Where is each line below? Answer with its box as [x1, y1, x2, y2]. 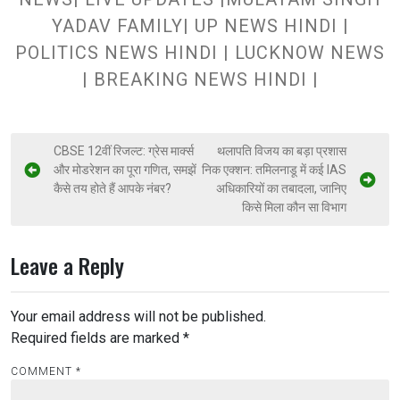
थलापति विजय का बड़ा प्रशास [217, 143, 346, 158]
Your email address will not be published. [11, 307, 266, 325]
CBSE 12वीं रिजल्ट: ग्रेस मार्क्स [54, 143, 194, 158]
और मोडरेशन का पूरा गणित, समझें [54, 162, 196, 177]
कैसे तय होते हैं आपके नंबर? [54, 180, 171, 196]
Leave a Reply [11, 248, 124, 281]
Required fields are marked [11, 329, 183, 346]
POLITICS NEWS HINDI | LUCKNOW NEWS [15, 41, 385, 63]
